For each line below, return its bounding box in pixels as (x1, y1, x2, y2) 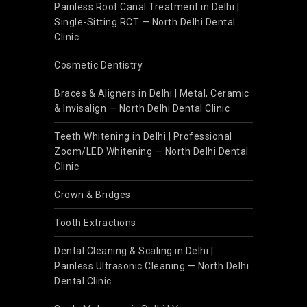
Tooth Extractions (54, 217, 136, 228)
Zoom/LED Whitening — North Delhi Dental (54, 146, 249, 157)
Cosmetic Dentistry (54, 60, 143, 71)
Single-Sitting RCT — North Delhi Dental (54, 16, 236, 27)
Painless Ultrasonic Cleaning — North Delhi (54, 260, 249, 271)
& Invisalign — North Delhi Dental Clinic (54, 103, 230, 114)
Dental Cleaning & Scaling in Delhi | (54, 245, 213, 256)
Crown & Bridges (54, 189, 131, 200)
